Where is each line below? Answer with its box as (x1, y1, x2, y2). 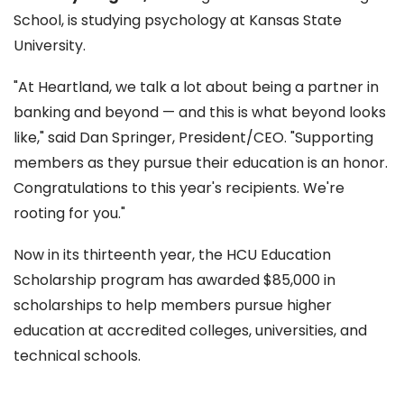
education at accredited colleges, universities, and (14, 320, 367, 341)
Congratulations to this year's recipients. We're (14, 178, 344, 198)
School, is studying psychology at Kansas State (14, 10, 342, 31)
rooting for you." (14, 203, 129, 224)
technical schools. (14, 345, 144, 366)
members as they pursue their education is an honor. (14, 152, 388, 173)
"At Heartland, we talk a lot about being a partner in (14, 77, 379, 97)
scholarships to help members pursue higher (14, 295, 332, 316)
